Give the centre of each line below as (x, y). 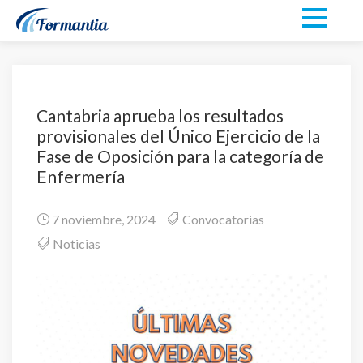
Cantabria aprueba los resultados (160, 115)
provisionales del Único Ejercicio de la (178, 136)
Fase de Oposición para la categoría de (180, 156)
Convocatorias (223, 219)
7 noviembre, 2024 (102, 219)
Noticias (77, 243)
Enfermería (81, 176)
